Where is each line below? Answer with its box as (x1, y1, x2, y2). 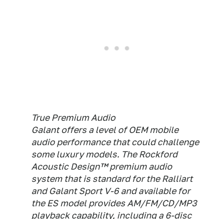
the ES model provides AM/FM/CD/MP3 (31, 198, 197, 208)
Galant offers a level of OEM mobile (31, 125, 178, 135)
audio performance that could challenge (31, 137, 199, 147)
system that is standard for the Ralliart (31, 174, 193, 184)
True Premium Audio (31, 112, 115, 123)
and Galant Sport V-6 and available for (31, 186, 190, 196)
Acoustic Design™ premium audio (31, 161, 172, 172)
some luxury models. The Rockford (31, 149, 177, 159)
